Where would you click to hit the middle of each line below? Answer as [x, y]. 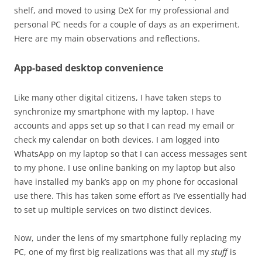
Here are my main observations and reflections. [107, 39]
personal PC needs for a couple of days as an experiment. [127, 25]
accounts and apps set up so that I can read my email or [124, 126]
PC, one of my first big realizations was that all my [113, 252]
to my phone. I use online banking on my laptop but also [125, 168]
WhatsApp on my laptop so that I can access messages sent [130, 154]
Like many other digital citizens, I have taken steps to [118, 98]
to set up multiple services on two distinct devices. [113, 210]
